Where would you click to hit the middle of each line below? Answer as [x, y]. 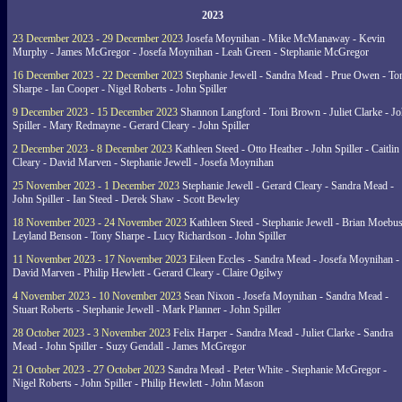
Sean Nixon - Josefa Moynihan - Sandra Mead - [285, 296]
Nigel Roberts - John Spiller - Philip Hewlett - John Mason [138, 383]
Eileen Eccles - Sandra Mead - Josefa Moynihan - [293, 259]
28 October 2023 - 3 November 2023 [92, 333]
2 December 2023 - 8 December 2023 [92, 149]
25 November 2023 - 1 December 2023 [96, 186]
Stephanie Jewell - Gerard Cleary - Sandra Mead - [287, 186]
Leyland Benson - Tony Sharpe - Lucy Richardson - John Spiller [149, 236]
